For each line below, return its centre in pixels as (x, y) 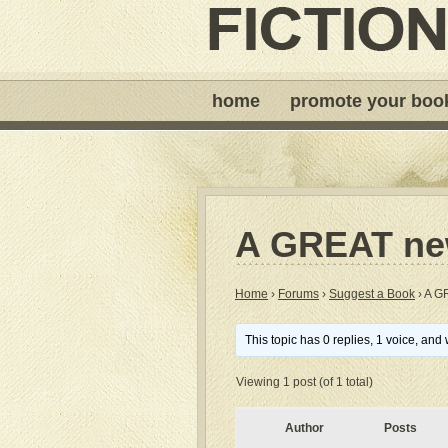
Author (304, 428)
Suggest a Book (372, 294)
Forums (298, 294)
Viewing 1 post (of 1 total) (304, 382)
